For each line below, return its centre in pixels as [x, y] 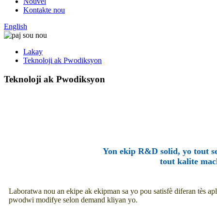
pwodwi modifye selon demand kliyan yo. [73, 200]
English [15, 26]
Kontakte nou [44, 10]
